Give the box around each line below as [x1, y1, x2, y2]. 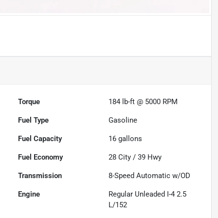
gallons [116, 134, 143, 144]
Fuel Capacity [18, 134, 62, 144]
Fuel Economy [18, 153, 63, 162]
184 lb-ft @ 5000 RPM [109, 97, 178, 107]
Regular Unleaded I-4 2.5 [109, 190, 187, 199]
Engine [18, 190, 40, 199]
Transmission [18, 171, 62, 181]
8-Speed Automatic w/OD [109, 171, 191, 181]
